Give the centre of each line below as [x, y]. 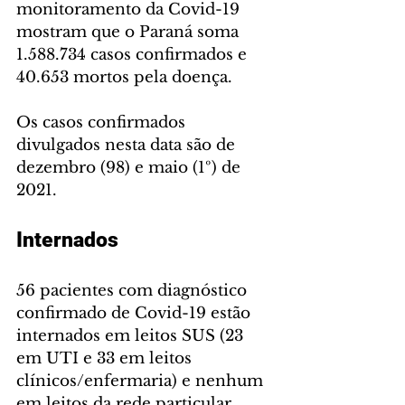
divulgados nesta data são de [128, 146]
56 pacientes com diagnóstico [134, 291]
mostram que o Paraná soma [130, 33]
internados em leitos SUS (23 [132, 336]
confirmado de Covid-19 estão [136, 314]
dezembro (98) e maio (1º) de [131, 168]
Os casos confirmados [103, 123]
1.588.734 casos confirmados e [134, 55]
